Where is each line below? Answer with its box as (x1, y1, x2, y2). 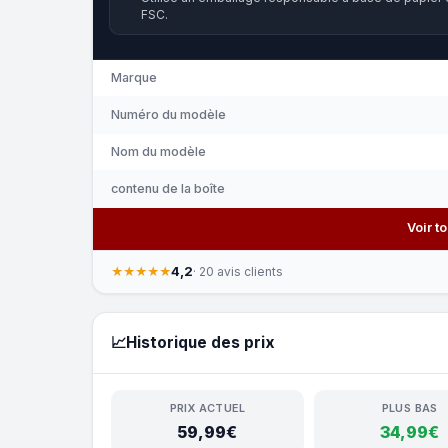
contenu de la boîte (111, 180, 225, 196)
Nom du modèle (111, 143, 206, 159)
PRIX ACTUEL (169, 400, 245, 415)
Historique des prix (126, 332, 275, 352)
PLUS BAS (381, 400, 438, 415)
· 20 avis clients (193, 264, 283, 280)
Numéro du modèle (111, 106, 226, 122)
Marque (111, 69, 157, 85)
